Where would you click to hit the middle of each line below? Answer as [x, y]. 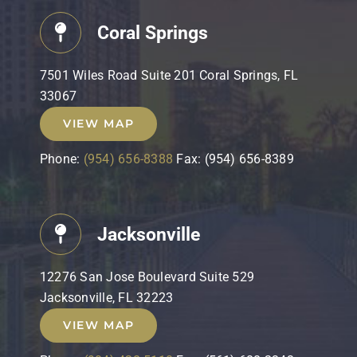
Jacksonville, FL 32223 [107, 298]
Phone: [62, 159]
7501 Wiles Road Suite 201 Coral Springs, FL [169, 76]
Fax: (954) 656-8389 [233, 159]
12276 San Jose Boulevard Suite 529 [147, 277]
